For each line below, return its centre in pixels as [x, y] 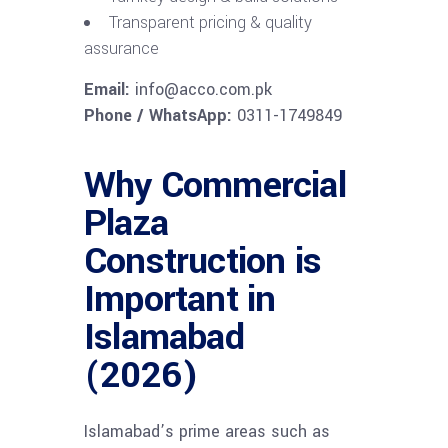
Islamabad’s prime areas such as [207, 431]
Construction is [202, 260]
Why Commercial [215, 184]
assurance [121, 48]
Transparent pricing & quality [210, 22]
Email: [107, 89]
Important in [180, 298]
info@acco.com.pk [201, 89]
